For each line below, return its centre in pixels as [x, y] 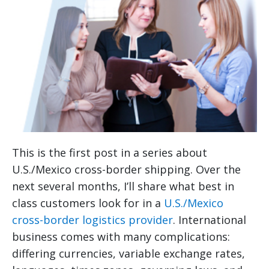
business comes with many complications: [121, 237]
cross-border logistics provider [92, 220]
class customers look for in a [88, 203]
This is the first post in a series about [110, 153]
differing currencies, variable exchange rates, [128, 254]
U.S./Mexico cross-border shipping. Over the [126, 170]
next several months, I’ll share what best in [123, 186]
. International [210, 220]
